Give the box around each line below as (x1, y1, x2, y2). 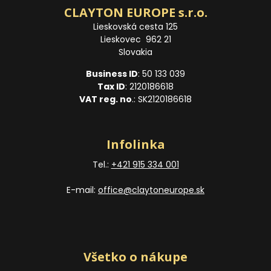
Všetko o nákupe (83, 249, 188, 265)
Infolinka (106, 136, 165, 152)
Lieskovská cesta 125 (93, 21, 178, 33)
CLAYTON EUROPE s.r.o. (64, 4, 207, 21)
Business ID (86, 68, 138, 80)
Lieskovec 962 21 (100, 33, 171, 45)
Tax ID (97, 80, 125, 93)
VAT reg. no (79, 93, 132, 105)
